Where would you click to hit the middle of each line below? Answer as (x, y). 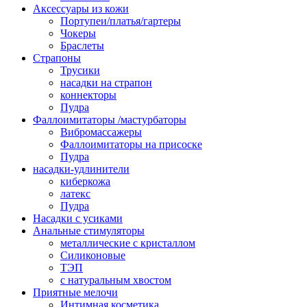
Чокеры (78, 33)
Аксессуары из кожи (81, 8)
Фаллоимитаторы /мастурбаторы (110, 119)
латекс (75, 193)
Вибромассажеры (101, 132)
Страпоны (57, 58)
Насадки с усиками (78, 218)
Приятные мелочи (75, 292)
